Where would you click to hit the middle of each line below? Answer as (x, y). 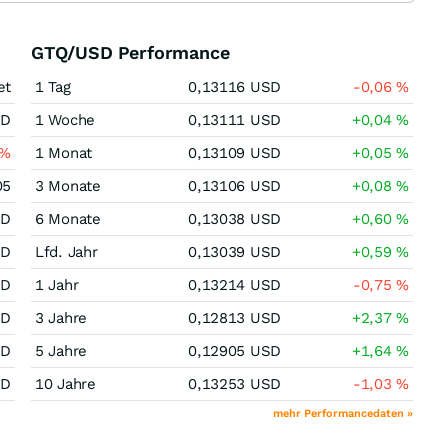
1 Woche (65, 120)
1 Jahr (57, 285)
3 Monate (68, 186)
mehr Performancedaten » (343, 413)
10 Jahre (65, 384)
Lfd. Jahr (66, 252)
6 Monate (68, 219)
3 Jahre (61, 318)
